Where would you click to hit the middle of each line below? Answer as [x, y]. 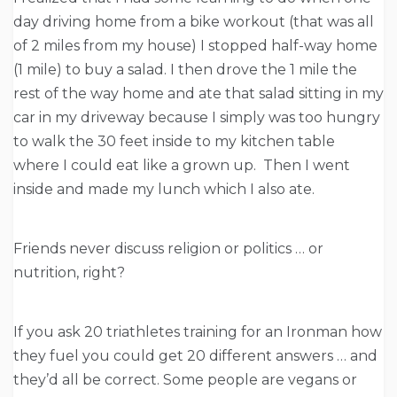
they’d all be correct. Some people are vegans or [185, 380]
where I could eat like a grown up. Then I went [182, 166]
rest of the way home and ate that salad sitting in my [198, 94]
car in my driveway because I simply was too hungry [197, 118]
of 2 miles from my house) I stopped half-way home [195, 46]
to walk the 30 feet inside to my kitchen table [174, 142]
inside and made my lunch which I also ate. [164, 190]
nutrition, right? [69, 273]
